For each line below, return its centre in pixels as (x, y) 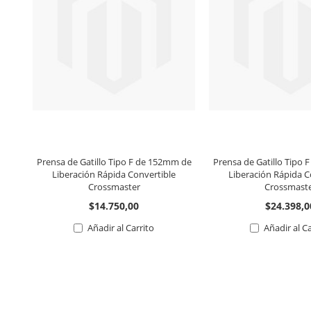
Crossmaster (114, 186)
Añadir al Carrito (121, 227)
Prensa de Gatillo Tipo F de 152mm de (114, 161)
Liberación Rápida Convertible (114, 174)
